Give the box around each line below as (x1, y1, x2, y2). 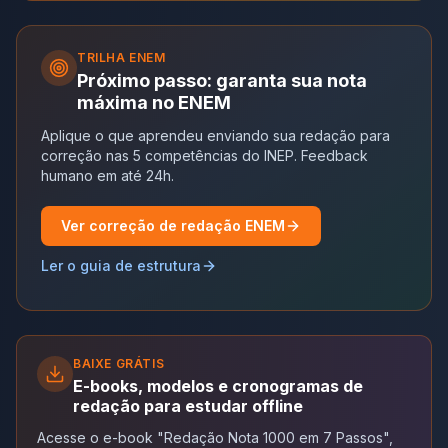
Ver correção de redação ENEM (61, 216, 285, 234)
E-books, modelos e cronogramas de (73, 375, 363, 396)
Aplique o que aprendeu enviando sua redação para (41, 126, 390, 144)
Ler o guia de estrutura (41, 256, 201, 274)
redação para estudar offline (73, 395, 303, 416)
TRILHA (77, 49, 130, 65)
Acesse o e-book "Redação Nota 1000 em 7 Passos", (37, 428, 393, 446)
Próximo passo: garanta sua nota (77, 69, 367, 91)
